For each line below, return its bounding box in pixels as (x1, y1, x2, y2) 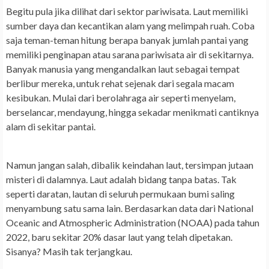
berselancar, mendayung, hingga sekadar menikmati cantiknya (6, 106, 259, 118)
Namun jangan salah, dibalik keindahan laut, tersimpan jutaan (6, 159, 253, 171)
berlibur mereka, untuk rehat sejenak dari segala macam (6, 77, 234, 89)
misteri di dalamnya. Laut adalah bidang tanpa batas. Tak (6, 174, 237, 186)
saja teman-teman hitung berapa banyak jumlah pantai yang (6, 34, 249, 46)
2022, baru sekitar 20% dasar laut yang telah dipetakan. (6, 231, 232, 243)
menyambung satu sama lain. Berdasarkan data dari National (6, 202, 253, 214)
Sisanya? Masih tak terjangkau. (6, 246, 132, 258)
